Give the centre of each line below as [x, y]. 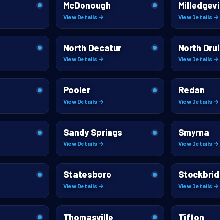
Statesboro [87, 175]
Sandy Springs [93, 132]
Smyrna [193, 132]
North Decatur [92, 47]
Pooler [77, 90]
